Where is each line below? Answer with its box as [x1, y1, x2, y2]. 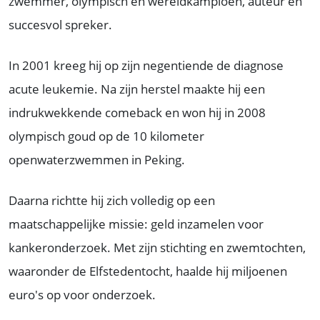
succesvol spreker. [9, 16, 112, 34]
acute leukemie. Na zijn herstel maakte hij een [9, 81, 265, 98]
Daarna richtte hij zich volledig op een [9, 192, 215, 209]
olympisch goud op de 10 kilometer [9, 128, 204, 145]
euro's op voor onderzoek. [9, 286, 156, 304]
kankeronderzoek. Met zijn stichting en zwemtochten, [9, 239, 306, 256]
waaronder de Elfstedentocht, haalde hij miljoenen [9, 263, 287, 280]
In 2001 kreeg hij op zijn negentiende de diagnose [9, 57, 284, 74]
